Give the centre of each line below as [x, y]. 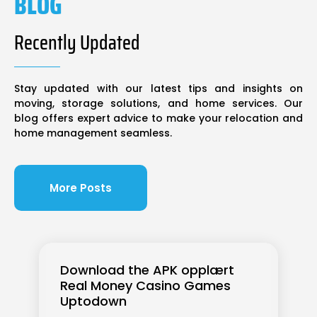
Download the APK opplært [147, 270]
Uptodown [93, 301]
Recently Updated [77, 42]
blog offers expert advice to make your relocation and [158, 118]
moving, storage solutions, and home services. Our [158, 103]
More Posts [81, 188]
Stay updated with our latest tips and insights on [158, 88]
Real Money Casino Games [145, 286]
